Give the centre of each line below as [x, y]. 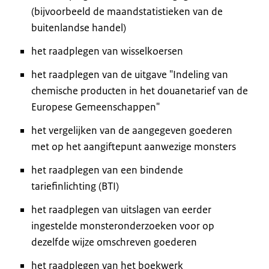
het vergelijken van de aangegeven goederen [132, 130]
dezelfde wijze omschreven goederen [114, 242]
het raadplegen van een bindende [107, 170]
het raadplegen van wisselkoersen [107, 51]
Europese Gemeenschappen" [95, 107]
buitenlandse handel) [79, 27]
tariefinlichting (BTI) [75, 186]
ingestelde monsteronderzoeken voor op [123, 225]
